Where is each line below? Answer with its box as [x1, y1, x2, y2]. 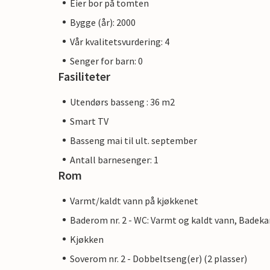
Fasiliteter [58, 68, 110, 84]
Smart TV [70, 115, 108, 127]
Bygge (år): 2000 [70, 16, 136, 28]
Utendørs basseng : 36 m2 [70, 95, 175, 108]
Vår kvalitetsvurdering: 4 [70, 35, 169, 48]
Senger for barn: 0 [70, 54, 143, 67]
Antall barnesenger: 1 [70, 153, 159, 166]
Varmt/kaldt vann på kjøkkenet [70, 194, 198, 207]
